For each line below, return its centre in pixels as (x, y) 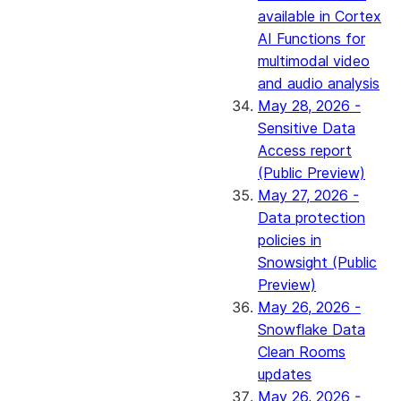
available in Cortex (320, 16)
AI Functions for (311, 38)
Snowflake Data (311, 329)
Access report (305, 150)
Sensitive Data (307, 128)
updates (285, 374)
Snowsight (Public (317, 262)
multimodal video (314, 61)
